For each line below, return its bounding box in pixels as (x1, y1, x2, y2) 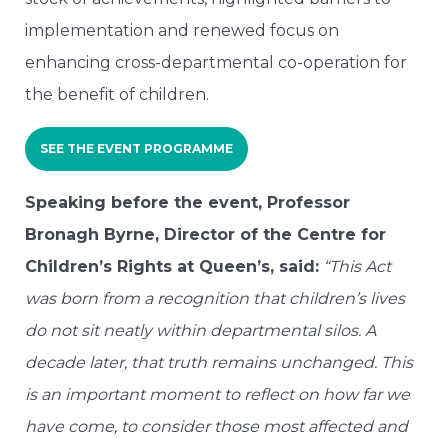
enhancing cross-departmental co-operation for (25, 53, 407, 73)
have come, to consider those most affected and (25, 417, 408, 437)
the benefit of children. (25, 85, 209, 105)
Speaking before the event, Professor (25, 193, 350, 213)
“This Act (323, 257, 391, 277)
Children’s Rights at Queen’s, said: (25, 257, 319, 277)
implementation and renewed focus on (25, 21, 339, 41)
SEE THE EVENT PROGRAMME (40, 141, 233, 157)
